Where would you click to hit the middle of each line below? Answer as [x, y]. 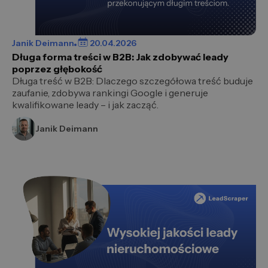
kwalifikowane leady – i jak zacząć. [85, 105]
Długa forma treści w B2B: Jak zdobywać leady [120, 57]
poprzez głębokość [57, 69]
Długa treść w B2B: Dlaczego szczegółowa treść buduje [133, 81]
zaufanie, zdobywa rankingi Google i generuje [110, 93]
